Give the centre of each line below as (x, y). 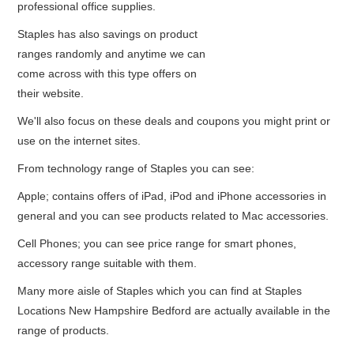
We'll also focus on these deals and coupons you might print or (174, 121)
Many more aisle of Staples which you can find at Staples (160, 291)
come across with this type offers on (107, 74)
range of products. (64, 331)
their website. (51, 94)
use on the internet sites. (79, 141)
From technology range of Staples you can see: (136, 169)
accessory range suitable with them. (107, 264)
